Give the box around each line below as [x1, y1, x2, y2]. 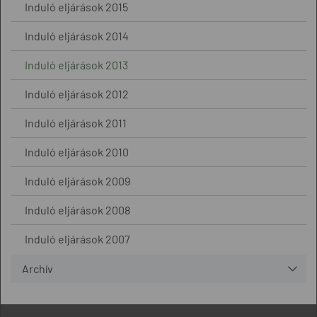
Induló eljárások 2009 [25, 174, 130, 188]
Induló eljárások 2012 [25, 87, 129, 100]
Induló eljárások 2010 [25, 145, 129, 158]
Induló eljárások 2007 [25, 232, 130, 246]
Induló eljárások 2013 [25, 58, 128, 71]
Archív [22, 262, 53, 275]
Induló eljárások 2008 [25, 203, 130, 217]
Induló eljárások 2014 [25, 29, 129, 42]
